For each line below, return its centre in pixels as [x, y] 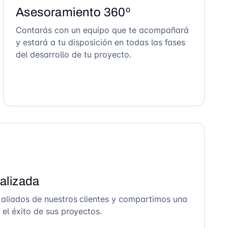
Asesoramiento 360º [73, 12]
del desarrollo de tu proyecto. [73, 54]
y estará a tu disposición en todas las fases [101, 42]
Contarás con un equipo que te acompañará [102, 30]
